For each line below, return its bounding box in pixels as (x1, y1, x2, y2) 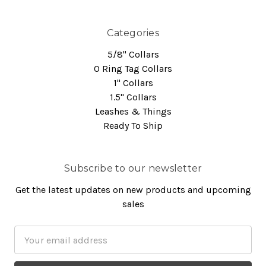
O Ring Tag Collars (94, 63, 172, 75)
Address (14, 241, 49, 253)
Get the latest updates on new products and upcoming (15, 184, 251, 196)
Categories (107, 27, 159, 39)
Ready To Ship (103, 120, 163, 132)
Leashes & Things (94, 106, 172, 118)
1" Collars (113, 77, 153, 89)
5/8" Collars (107, 49, 159, 61)
